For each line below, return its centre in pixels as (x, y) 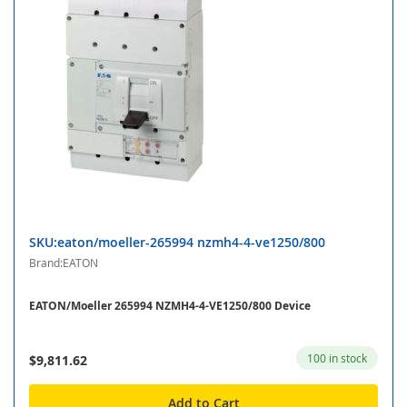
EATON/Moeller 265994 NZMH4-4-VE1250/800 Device (170, 306)
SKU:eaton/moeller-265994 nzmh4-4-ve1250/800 (177, 243)
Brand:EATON (64, 263)
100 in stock (337, 358)
